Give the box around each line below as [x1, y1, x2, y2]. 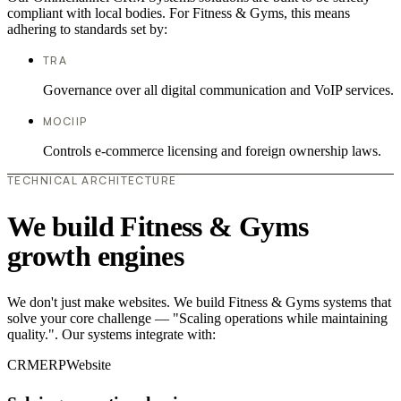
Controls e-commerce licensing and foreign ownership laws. [43, 143, 381, 159]
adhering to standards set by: [7, 21, 167, 38]
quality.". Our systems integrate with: [7, 327, 216, 343]
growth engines [7, 239, 184, 272]
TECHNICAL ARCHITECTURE [7, 174, 177, 188]
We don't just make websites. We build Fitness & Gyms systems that [7, 294, 391, 311]
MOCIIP [43, 115, 88, 129]
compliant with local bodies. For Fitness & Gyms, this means [7, 5, 350, 21]
